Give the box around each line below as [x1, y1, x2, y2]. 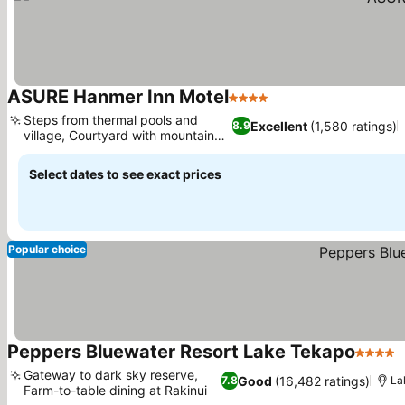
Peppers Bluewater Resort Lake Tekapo [7, 341, 355, 363]
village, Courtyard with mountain [24, 127, 214, 143]
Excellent [250, 118, 308, 134]
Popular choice [8, 242, 86, 256]
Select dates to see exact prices [29, 166, 221, 182]
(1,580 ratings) [310, 118, 398, 134]
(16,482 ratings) [274, 372, 370, 389]
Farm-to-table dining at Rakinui [24, 382, 207, 398]
